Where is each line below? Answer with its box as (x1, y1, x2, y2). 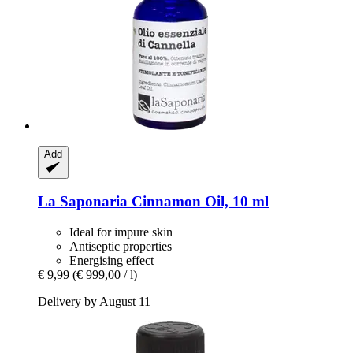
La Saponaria (38, 193, 128, 210)
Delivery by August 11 (38, 295, 150, 309)
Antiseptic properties (69, 240, 172, 254)
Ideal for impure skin (69, 225, 173, 240)
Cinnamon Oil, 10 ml (128, 193, 269, 210)
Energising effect (69, 254, 154, 268)
